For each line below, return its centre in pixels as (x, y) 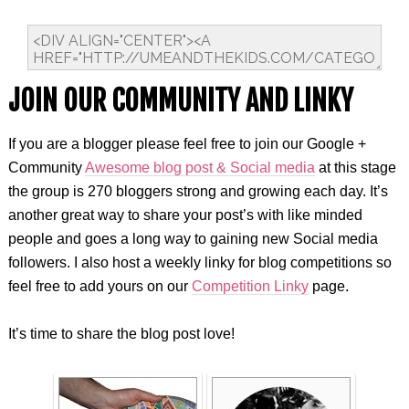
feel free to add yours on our (100, 286)
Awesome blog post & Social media (199, 168)
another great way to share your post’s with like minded (185, 215)
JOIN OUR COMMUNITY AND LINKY (180, 101)
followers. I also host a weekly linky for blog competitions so (199, 262)
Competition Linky (250, 286)
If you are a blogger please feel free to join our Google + (187, 144)
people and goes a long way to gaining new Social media (193, 239)
